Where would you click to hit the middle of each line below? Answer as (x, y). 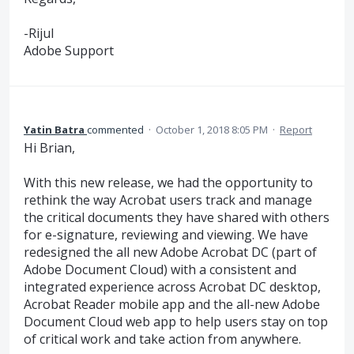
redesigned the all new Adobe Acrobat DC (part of (170, 252)
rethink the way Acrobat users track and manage (168, 200)
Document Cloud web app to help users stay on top (176, 322)
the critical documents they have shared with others (177, 218)
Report (296, 129)
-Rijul (39, 34)
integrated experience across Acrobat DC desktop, (172, 287)
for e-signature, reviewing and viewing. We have (166, 235)
